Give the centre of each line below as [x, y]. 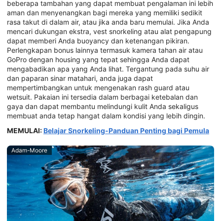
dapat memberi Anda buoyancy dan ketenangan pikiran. [98, 41]
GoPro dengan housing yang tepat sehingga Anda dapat [98, 59]
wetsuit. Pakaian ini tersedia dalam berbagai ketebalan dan [102, 97]
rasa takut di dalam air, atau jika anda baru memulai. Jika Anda [108, 22]
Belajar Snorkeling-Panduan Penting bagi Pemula [126, 130]
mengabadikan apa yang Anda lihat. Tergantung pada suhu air [108, 69]
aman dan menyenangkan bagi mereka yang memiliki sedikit [105, 13]
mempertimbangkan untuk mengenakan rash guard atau [98, 88]
